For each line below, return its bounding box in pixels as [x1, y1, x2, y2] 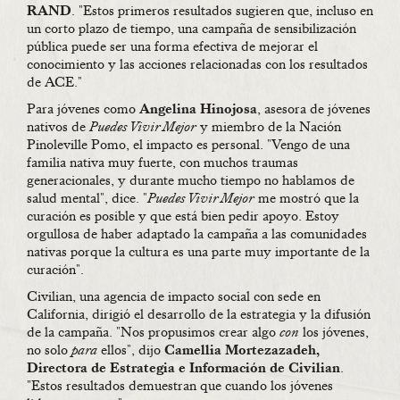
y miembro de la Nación [196, 118, 341, 137]
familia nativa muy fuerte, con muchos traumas [27, 154, 298, 172]
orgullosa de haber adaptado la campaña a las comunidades [27, 225, 367, 244]
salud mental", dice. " [27, 189, 147, 208]
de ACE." [27, 73, 82, 92]
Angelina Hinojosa [139, 100, 257, 119]
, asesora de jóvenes [257, 100, 371, 119]
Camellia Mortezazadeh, [164, 341, 320, 360]
